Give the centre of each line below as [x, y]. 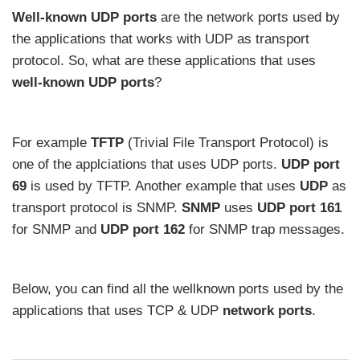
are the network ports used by [248, 18]
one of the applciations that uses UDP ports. [147, 164]
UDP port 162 [143, 229]
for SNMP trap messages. [265, 229]
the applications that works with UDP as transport [161, 39]
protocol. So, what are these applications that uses [164, 61]
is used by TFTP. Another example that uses [163, 186]
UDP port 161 [299, 207]
